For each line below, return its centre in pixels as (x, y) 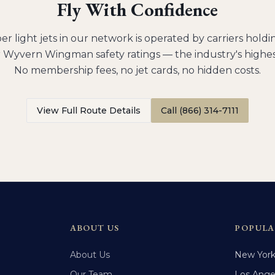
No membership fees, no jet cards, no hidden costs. (137, 70)
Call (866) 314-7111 (200, 110)
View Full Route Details (89, 110)
